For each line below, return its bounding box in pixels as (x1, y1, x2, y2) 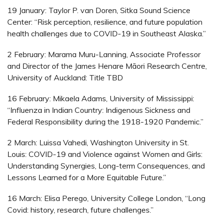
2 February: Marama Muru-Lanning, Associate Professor (7, 49, 201, 59)
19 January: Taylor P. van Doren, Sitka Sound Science (7, 5, 190, 15)
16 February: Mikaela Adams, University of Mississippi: (7, 93, 194, 103)
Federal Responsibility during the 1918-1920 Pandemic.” (7, 117, 203, 126)
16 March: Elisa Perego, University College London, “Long (7, 193, 205, 203)
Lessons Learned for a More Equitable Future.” (7, 172, 166, 183)
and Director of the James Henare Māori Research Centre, (7, 61, 207, 71)
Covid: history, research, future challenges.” (7, 205, 154, 215)
